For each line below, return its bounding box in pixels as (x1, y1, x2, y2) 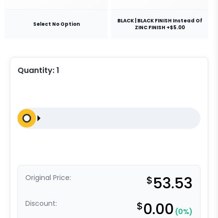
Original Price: (25, 173, 71, 183)
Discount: (25, 199, 57, 209)
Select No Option (33, 20, 80, 28)
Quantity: (18, 65, 56, 76)
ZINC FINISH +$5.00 (135, 23, 185, 31)
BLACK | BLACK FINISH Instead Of (117, 17, 202, 24)
